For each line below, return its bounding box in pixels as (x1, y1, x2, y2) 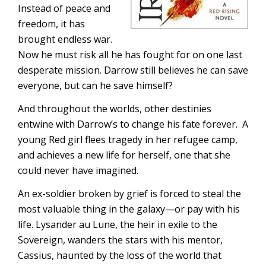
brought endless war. (18, 33, 112, 46)
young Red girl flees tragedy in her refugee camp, (18, 133, 237, 146)
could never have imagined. (18, 164, 138, 177)
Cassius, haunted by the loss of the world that (18, 249, 221, 262)
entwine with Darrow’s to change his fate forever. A (18, 118, 248, 131)
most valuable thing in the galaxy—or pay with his (18, 202, 240, 216)
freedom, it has (18, 17, 85, 30)
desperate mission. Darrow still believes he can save (18, 64, 248, 77)
